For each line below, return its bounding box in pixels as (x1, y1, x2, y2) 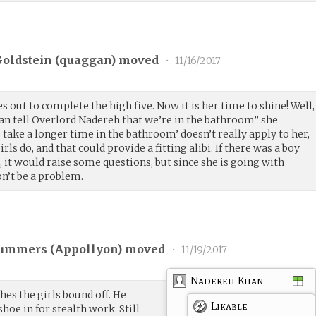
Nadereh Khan (190, 273, 265, 287)
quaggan (59, 53, 111, 68)
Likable (211, 298, 248, 312)
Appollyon (55, 242, 118, 257)
